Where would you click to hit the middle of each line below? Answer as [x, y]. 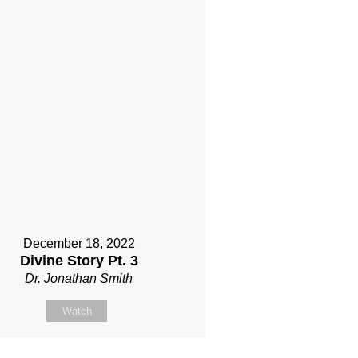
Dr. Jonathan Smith [79, 279]
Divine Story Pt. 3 [79, 261]
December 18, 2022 [79, 244]
